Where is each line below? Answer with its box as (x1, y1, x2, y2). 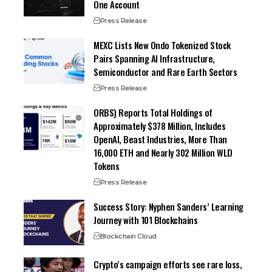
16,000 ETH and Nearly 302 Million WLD (93, 146, 233, 160)
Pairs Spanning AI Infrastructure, (93, 52, 215, 66)
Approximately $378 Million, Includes (93, 119, 226, 133)
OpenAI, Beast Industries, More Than (93, 132, 227, 146)
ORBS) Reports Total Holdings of (93, 106, 212, 120)
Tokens (93, 159, 120, 173)
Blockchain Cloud (100, 232, 157, 241)
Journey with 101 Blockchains (93, 213, 198, 227)
